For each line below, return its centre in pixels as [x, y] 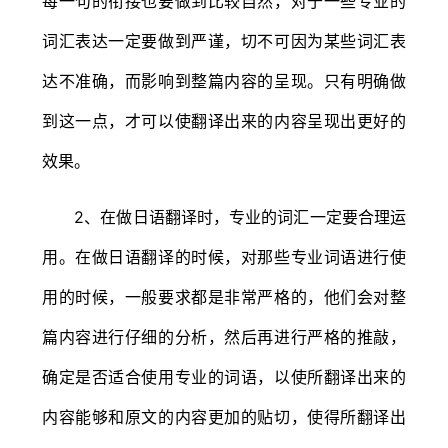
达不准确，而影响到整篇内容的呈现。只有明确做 [224, 80]
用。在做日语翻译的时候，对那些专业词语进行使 [224, 256]
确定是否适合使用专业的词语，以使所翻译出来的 [224, 376]
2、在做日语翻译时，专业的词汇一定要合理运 [224, 216]
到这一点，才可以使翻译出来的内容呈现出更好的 [224, 120]
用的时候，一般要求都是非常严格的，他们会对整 [224, 296]
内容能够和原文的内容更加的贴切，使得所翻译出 [224, 416]
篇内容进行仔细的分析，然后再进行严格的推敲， [224, 336]
